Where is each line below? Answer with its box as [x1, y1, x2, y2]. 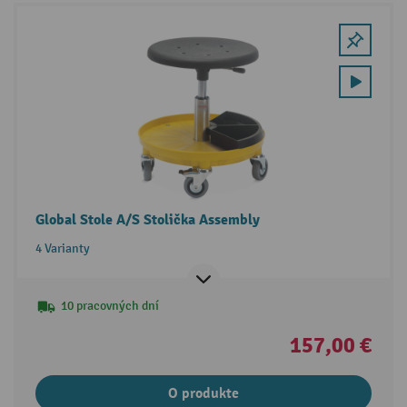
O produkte [168, 384, 239, 403]
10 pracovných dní [60, 298, 159, 314]
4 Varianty [35, 241, 90, 257]
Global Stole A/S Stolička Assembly [35, 211, 260, 230]
